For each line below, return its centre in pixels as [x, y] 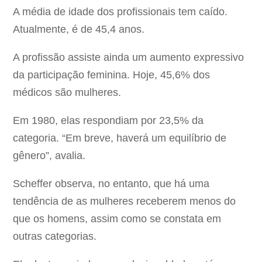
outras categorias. [55, 237]
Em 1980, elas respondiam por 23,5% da [108, 121]
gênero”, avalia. [49, 156]
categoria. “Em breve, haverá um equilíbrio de [120, 138]
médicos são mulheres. [67, 93]
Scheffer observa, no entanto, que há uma [111, 184]
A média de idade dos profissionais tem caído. [120, 12]
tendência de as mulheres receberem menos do [125, 201]
